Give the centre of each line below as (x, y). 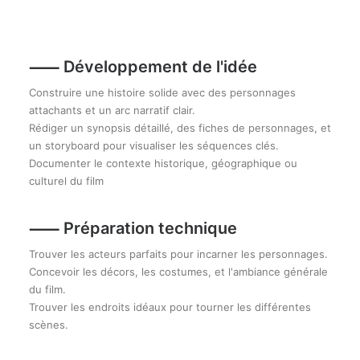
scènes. (49, 325)
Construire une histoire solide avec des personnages (162, 92)
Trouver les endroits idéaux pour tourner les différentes (170, 307)
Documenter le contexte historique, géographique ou (163, 163)
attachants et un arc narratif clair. (112, 110)
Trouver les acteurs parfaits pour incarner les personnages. (178, 254)
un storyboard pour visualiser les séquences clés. (154, 145)
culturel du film (66, 181)
